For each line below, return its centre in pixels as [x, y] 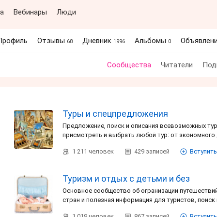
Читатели [177, 65]
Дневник [98, 41]
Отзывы [52, 41]
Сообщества [129, 65]
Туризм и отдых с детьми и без [126, 178]
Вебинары [30, 12]
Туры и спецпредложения [115, 114]
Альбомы [151, 41]
